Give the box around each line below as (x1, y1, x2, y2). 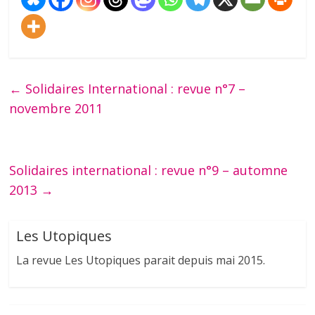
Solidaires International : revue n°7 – (22, 80, 246, 98)
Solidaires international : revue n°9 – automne (9, 162, 288, 179)
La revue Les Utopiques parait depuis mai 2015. (16, 252, 266, 269)
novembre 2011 (9, 100, 103, 117)
